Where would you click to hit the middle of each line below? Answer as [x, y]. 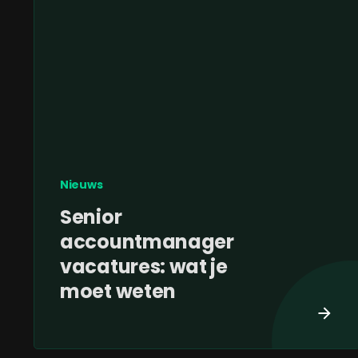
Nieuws [82, 185]
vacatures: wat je [144, 267]
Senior [91, 217]
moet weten [118, 292]
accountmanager [147, 242]
